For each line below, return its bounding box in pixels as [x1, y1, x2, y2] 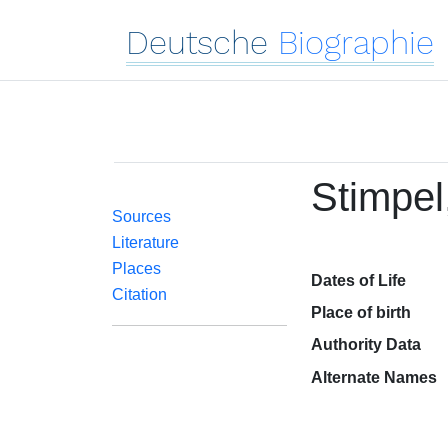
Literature [112, 234, 179, 251]
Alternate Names [310, 369, 437, 386]
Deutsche [126, 23, 268, 62]
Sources [112, 208, 171, 225]
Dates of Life [310, 272, 406, 289]
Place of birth [310, 304, 411, 321]
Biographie [278, 23, 434, 62]
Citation [112, 286, 167, 303]
